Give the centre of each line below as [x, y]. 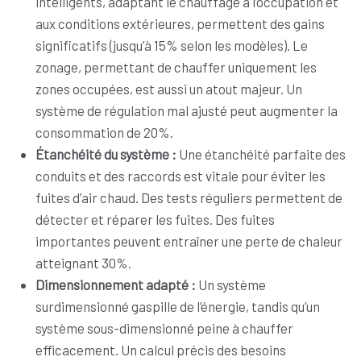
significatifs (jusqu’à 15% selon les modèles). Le [172, 45]
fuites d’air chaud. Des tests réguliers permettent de [189, 197]
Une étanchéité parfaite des [262, 154]
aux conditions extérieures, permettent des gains [180, 23]
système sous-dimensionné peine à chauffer [164, 328]
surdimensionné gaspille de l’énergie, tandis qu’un [178, 306]
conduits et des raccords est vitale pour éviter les [180, 176]
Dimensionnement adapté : [117, 284]
